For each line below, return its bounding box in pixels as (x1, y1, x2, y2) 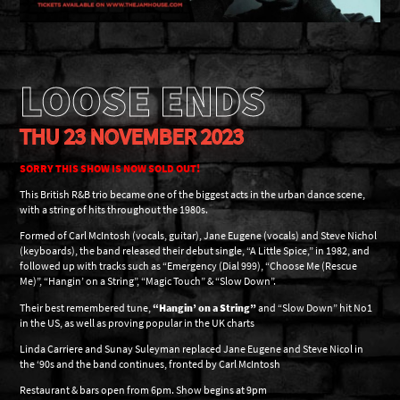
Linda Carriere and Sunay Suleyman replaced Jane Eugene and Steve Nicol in (20, 341, 364, 355)
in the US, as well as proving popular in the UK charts (20, 315, 255, 329)
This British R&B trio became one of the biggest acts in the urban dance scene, (20, 187, 366, 202)
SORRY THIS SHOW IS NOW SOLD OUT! (20, 161, 201, 175)
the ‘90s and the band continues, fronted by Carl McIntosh (20, 356, 281, 371)
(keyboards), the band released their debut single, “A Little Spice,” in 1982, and (20, 244, 371, 258)
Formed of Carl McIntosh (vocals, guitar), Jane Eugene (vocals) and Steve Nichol (20, 229, 378, 243)
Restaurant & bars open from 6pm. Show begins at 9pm (20, 383, 268, 397)
